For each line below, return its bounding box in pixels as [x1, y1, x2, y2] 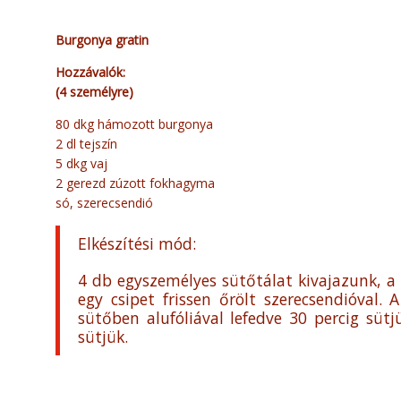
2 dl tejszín [55, 135, 117, 153]
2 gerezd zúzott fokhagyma [55, 175, 215, 192]
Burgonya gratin [55, 31, 149, 49]
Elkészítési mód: [78, 233, 196, 255]
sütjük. [78, 326, 128, 348]
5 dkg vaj [55, 155, 107, 173]
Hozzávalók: [55, 64, 125, 81]
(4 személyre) [55, 83, 133, 101]
